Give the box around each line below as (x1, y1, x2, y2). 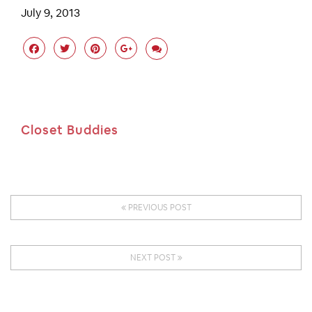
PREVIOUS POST (125, 202, 192, 214)
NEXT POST (130, 252, 178, 264)
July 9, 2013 (21, 6, 80, 21)
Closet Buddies (21, 122, 118, 139)
